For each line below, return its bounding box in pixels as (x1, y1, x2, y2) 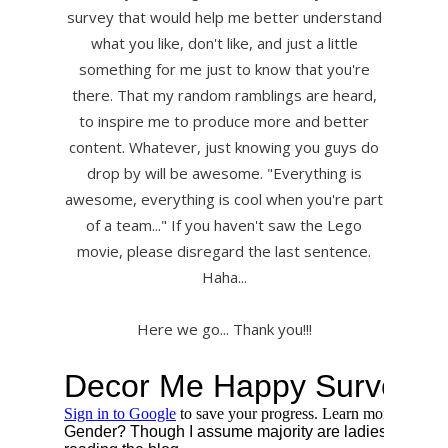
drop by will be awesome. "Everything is (86, 163, 362, 184)
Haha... (201, 267, 247, 288)
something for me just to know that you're (78, 59, 370, 80)
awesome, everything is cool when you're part (65, 189, 383, 210)
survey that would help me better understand (66, 7, 382, 28)
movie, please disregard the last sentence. (77, 241, 371, 262)
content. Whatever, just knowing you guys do (69, 137, 379, 158)
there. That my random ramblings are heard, (71, 85, 377, 106)
